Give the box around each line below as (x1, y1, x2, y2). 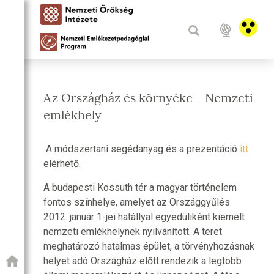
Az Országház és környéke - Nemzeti (43, 91, 253, 105)
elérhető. (43, 158, 83, 169)
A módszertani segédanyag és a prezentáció (43, 143, 240, 155)
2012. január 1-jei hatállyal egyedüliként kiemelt (43, 211, 245, 223)
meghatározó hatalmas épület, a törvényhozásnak (43, 240, 254, 252)
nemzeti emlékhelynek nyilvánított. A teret (43, 226, 222, 237)
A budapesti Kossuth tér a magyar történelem (43, 182, 237, 193)
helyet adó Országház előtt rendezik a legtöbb (43, 255, 242, 267)
